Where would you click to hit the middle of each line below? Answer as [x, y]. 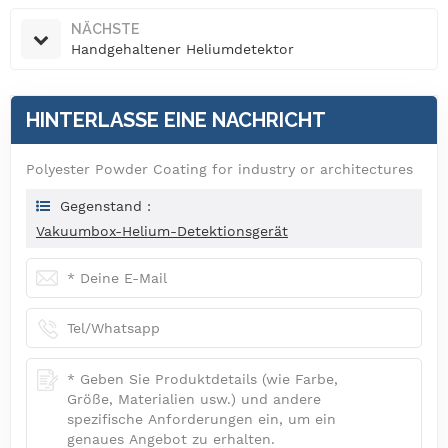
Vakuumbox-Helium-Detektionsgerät [162, 230]
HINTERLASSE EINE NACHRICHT [176, 119]
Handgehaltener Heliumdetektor [182, 48]
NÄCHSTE [105, 28]
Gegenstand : [105, 205]
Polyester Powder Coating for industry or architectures [219, 168]
